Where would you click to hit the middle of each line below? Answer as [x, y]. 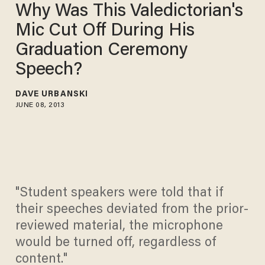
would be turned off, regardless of [115, 243]
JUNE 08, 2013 [40, 105]
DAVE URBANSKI [52, 94]
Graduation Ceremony [101, 51]
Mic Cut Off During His [105, 31]
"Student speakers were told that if [119, 194]
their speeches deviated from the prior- [132, 210]
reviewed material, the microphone [119, 227]
